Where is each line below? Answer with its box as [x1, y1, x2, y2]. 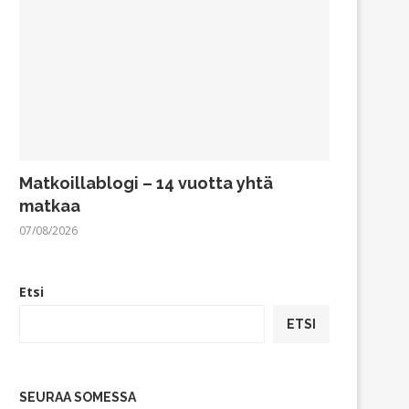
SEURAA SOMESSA [19, 389, 136, 404]
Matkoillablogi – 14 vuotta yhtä [19, 173, 273, 193]
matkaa [19, 195, 80, 215]
